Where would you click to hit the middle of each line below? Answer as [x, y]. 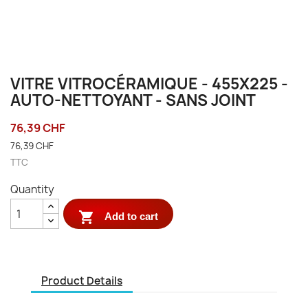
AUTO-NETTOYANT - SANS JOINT [133, 100]
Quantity [32, 189]
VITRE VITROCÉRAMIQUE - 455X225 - [149, 84]
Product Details [82, 280]
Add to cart [132, 216]
